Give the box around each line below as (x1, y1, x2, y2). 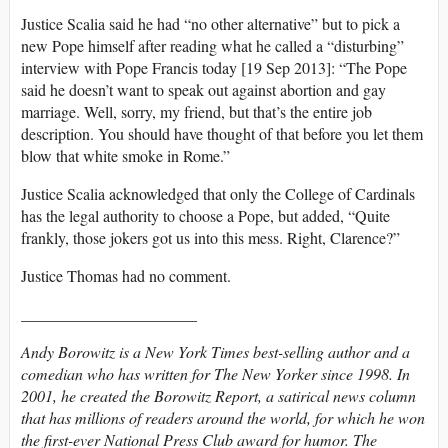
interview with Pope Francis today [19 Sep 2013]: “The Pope (21, 57, 407, 79)
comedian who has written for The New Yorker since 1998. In (21, 363, 410, 385)
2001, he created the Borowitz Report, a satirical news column (21, 385, 416, 407)
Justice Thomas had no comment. (21, 265, 231, 287)
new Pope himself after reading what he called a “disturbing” (21, 35, 404, 57)
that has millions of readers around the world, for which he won (21, 407, 425, 429)
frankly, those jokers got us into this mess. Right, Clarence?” (21, 227, 400, 249)
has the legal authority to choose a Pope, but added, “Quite (21, 205, 390, 227)
